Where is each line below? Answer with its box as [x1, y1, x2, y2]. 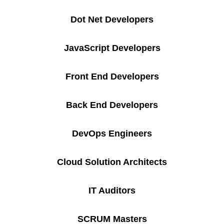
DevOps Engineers [72, 128, 152, 138]
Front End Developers [65, 71, 159, 81]
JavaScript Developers [63, 42, 160, 53]
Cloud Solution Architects [57, 156, 167, 167]
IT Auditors [88, 185, 135, 195]
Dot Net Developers [70, 14, 153, 24]
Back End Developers [66, 99, 158, 110]
